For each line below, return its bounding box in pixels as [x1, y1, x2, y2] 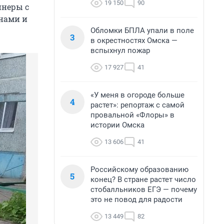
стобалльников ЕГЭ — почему [90, 185, 197, 194]
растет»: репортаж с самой [90, 100, 184, 109]
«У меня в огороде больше [90, 90, 184, 99]
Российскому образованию [90, 165, 188, 174]
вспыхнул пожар [90, 46, 150, 55]
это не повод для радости [90, 195, 182, 204]
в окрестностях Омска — [90, 36, 177, 45]
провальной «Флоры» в [90, 110, 174, 119]
